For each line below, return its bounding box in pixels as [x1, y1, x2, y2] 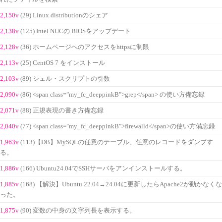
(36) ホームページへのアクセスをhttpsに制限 [20, 43, 149, 51]
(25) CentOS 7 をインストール [20, 59, 105, 66]
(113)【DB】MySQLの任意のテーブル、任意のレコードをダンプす [20, 138, 213, 146]
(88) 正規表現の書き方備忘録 [20, 107, 104, 114]
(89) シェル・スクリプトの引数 [20, 75, 110, 82]
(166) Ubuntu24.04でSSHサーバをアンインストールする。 [20, 165, 186, 172]
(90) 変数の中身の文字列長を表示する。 [20, 207, 136, 214]
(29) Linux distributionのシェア [20, 11, 108, 19]
